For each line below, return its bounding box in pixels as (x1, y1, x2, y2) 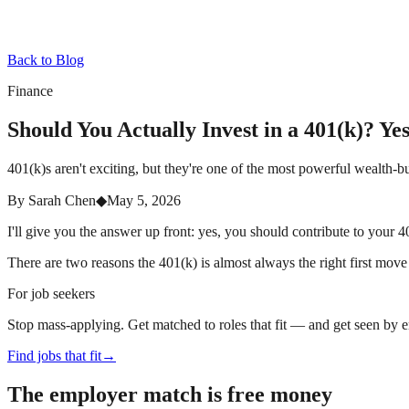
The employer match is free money (7, 382, 332, 406)
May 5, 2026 (107, 192, 181, 208)
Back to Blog (7, 52, 84, 68)
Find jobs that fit (7, 347, 101, 363)
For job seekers (7, 285, 95, 301)
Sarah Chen (28, 192, 96, 208)
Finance (7, 83, 53, 99)
